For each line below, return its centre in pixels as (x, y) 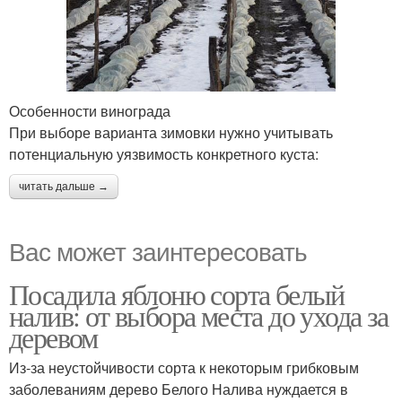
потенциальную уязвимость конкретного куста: (164, 154)
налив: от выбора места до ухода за (199, 316)
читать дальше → (64, 187)
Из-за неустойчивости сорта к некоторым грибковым (184, 368)
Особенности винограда (90, 111)
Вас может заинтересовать (158, 251)
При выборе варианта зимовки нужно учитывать (171, 133)
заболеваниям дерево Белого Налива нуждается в (179, 389)
